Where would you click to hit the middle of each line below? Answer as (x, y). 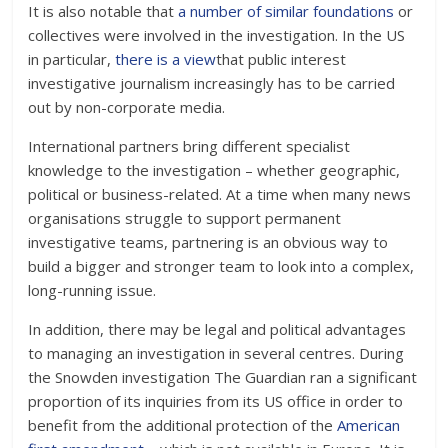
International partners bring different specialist (189, 146)
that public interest (281, 59)
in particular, (72, 59)
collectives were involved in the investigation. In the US (217, 35)
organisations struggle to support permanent (185, 218)
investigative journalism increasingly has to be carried (212, 83)
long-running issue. (92, 290)
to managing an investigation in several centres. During (216, 353)
